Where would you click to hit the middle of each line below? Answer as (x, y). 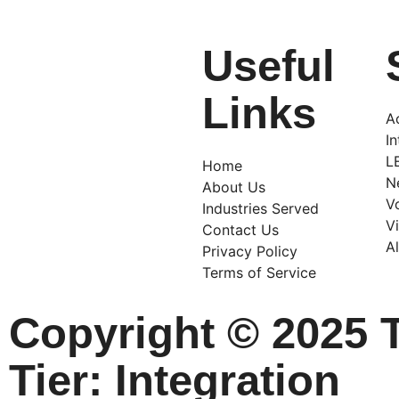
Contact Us (240, 230)
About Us (233, 187)
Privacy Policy (249, 252)
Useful (268, 66)
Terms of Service (259, 273)
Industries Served (260, 209)
